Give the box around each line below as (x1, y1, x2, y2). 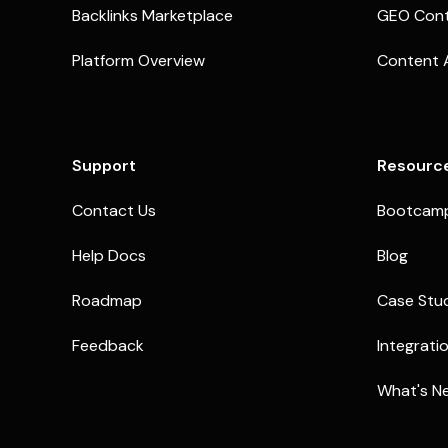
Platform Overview (72, 50, 205, 71)
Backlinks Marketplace (72, 5, 233, 26)
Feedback (72, 335, 144, 356)
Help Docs (72, 245, 146, 266)
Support (72, 155, 136, 176)
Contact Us (72, 200, 156, 221)
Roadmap (72, 290, 142, 311)
